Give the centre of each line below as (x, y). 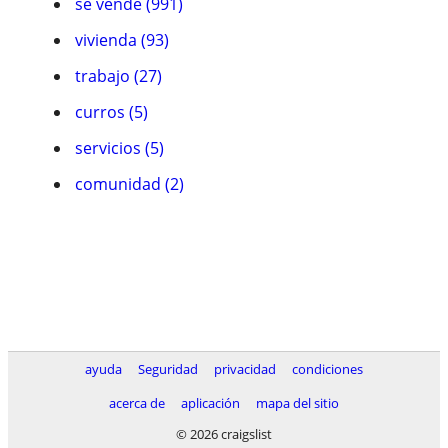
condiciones (327, 369)
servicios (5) (119, 148)
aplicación (210, 403)
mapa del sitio (297, 403)
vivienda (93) (122, 40)
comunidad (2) (129, 184)
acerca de (137, 403)
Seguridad (168, 369)
